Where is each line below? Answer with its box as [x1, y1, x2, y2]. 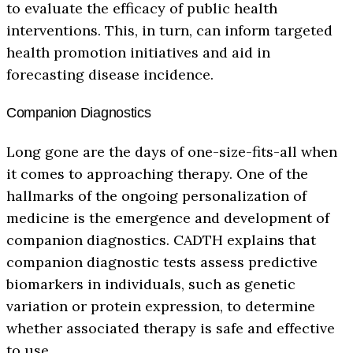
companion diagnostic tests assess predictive [6, 252, 318, 271]
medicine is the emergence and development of [6, 208, 329, 227]
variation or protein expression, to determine [6, 296, 315, 315]
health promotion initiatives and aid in [6, 43, 270, 61]
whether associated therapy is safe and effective [6, 318, 335, 337]
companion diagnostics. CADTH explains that [6, 230, 316, 249]
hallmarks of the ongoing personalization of [6, 186, 307, 205]
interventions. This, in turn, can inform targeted [6, 20, 333, 39]
